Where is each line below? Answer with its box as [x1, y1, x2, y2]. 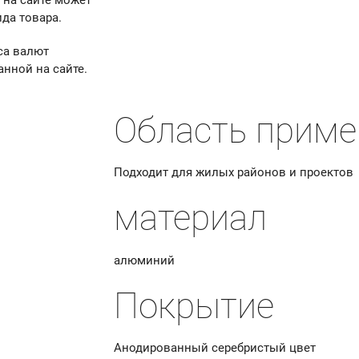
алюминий [114, 252, 175, 268]
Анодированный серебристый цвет [114, 341, 317, 356]
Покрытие [114, 284, 275, 327]
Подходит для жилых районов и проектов [114, 165, 354, 180]
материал [114, 197, 268, 240]
